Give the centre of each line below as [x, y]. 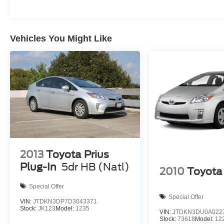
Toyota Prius [77, 155]
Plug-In [38, 167]
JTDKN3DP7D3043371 [65, 202]
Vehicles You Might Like [61, 38]
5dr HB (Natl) [95, 167]
